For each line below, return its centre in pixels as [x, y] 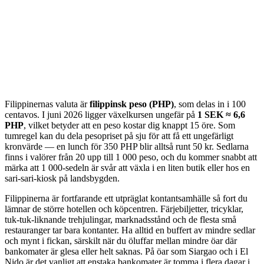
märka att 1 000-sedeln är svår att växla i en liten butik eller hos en [127, 168]
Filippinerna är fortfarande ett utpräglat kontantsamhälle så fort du [126, 199]
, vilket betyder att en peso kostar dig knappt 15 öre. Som [129, 126]
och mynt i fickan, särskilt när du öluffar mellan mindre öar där [121, 241]
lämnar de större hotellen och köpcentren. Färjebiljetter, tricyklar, [124, 209]
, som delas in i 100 [210, 104]
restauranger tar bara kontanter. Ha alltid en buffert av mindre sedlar [130, 230]
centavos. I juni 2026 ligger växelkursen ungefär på [101, 115]
